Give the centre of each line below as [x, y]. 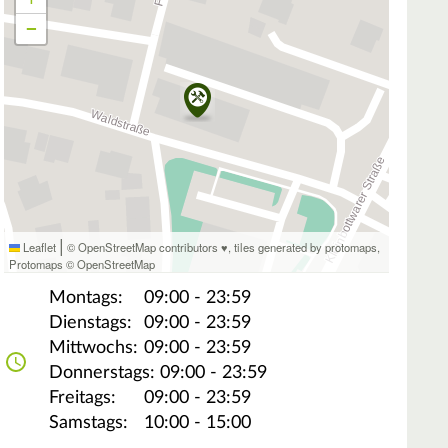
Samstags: [88, 423]
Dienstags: [90, 323]
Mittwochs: [93, 348]
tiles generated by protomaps [306, 246]
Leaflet [38, 246]
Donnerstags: [102, 373]
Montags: [86, 298]
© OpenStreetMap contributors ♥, [149, 246]
